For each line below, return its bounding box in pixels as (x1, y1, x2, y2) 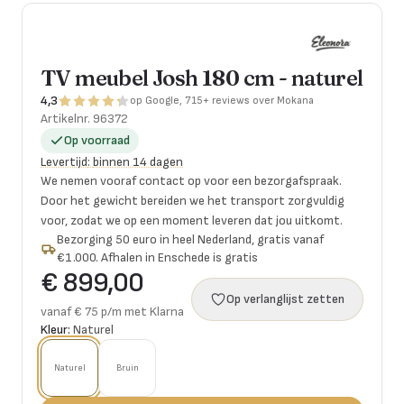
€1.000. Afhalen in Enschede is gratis (57, 250, 259, 265)
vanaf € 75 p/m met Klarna (41, 304, 184, 319)
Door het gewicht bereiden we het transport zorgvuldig (41, 193, 344, 208)
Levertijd (41, 154, 87, 170)
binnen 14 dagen (93, 154, 183, 170)
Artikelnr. (41, 111, 93, 126)
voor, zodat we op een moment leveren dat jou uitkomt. (41, 213, 343, 228)
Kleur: (41, 322, 70, 337)
